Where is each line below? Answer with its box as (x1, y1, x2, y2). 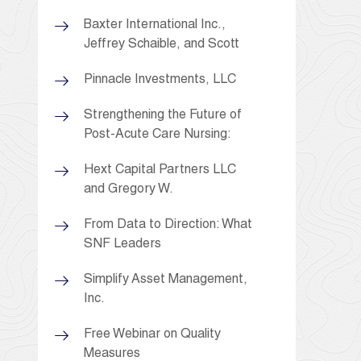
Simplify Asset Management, (84, 273, 247, 287)
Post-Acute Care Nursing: (84, 128, 231, 142)
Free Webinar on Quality (84, 328, 221, 342)
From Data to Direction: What (84, 218, 252, 232)
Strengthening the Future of (84, 109, 242, 122)
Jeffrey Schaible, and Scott (84, 38, 239, 52)
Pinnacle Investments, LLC (84, 73, 236, 87)
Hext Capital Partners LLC (84, 164, 236, 177)
